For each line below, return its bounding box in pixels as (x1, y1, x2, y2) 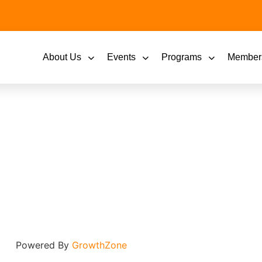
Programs (161, 52, 202, 62)
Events (106, 52, 136, 62)
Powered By (16, 239, 72, 251)
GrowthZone (72, 239, 127, 251)
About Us (42, 52, 81, 62)
